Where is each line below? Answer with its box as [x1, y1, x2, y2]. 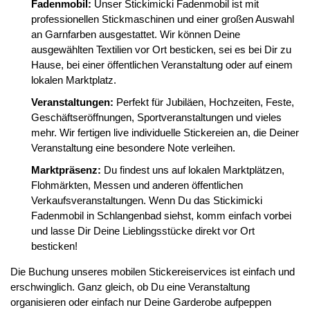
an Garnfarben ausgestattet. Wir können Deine [31, 28, 240, 40]
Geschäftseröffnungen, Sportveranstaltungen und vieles [31, 111, 282, 123]
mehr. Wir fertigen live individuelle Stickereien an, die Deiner [31, 127, 299, 138]
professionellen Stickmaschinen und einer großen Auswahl [31, 13, 294, 25]
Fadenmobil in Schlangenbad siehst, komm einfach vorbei [31, 210, 291, 221]
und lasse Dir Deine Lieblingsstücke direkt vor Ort [31, 225, 255, 237]
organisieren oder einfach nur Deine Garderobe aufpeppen [10, 296, 271, 308]
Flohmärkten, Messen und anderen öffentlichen [31, 179, 243, 191]
